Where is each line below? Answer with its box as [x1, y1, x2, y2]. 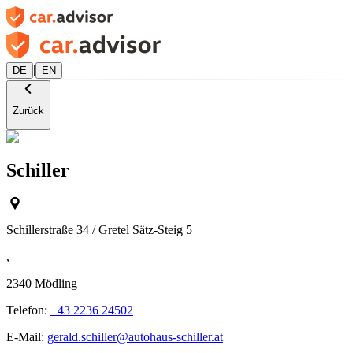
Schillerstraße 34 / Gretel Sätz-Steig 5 [6, 223, 192, 237]
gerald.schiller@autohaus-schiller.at [47, 330, 223, 344]
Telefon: [6, 303, 50, 318]
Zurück [13, 105, 44, 117]
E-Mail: [6, 330, 47, 344]
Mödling [35, 277, 77, 291]
